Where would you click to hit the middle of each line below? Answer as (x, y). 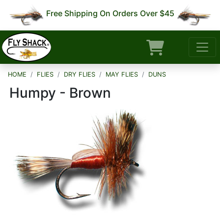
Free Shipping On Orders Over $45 (110, 13)
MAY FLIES (122, 74)
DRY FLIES (80, 74)
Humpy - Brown (60, 93)
